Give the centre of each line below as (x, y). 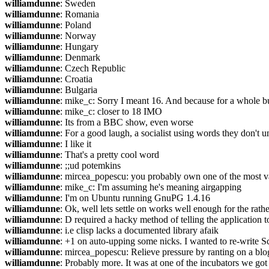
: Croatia (76, 79)
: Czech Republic (93, 68)
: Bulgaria (79, 90)
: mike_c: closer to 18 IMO (111, 111)
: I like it (76, 144)
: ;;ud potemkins (90, 165)
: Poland (76, 25)
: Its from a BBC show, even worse (127, 122)
